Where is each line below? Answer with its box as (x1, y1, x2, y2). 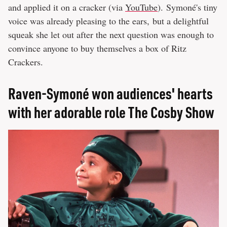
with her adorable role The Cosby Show (8, 102, 214, 122)
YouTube (125, 1, 158, 14)
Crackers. (8, 56, 43, 68)
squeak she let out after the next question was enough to (8, 28, 214, 41)
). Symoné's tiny (158, 1, 217, 14)
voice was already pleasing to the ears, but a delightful (8, 15, 209, 27)
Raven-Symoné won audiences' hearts (8, 84, 213, 103)
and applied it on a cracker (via (8, 1, 125, 14)
